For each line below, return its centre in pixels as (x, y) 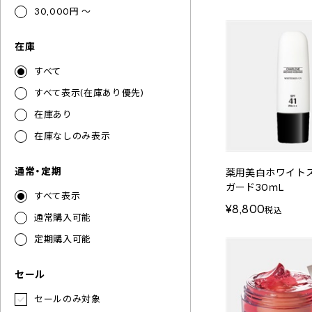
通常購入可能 (63, 218)
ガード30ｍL (255, 187)
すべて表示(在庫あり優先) (89, 93)
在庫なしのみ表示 (72, 136)
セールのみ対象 (68, 299)
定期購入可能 (63, 239)
